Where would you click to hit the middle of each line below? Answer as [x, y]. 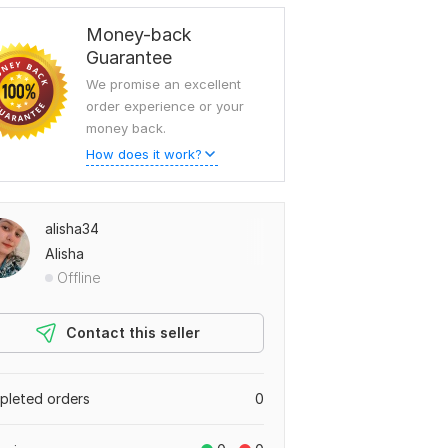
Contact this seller [133, 332]
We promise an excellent [163, 83]
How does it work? [144, 153]
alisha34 [72, 228]
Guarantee [129, 57]
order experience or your [165, 105]
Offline [79, 277]
